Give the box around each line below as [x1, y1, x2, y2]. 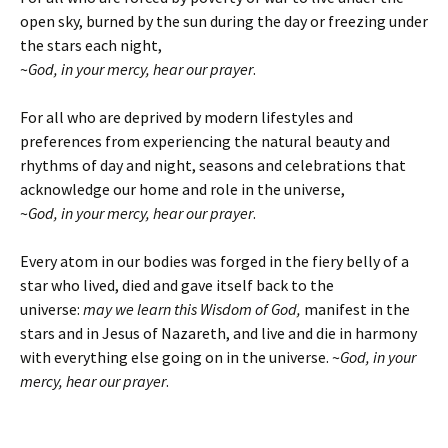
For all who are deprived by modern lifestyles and [20, 107, 353, 127]
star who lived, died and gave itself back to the [20, 275, 334, 295]
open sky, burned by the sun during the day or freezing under [20, 11, 428, 31]
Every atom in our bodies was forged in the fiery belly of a [20, 251, 409, 271]
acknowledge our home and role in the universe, [20, 179, 345, 199]
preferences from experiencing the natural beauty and [20, 131, 390, 151]
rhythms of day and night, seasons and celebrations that [20, 155, 406, 175]
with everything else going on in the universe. [20, 347, 329, 367]
